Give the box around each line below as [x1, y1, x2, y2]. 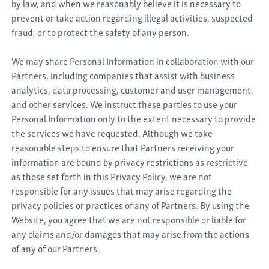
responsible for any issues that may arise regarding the [11, 183, 232, 198]
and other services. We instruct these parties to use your [11, 96, 238, 112]
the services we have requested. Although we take [11, 125, 213, 141]
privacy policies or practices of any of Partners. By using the [11, 197, 250, 213]
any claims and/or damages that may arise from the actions [11, 226, 250, 241]
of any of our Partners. [11, 240, 100, 256]
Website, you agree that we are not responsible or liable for [11, 211, 247, 227]
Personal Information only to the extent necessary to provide [11, 110, 256, 126]
